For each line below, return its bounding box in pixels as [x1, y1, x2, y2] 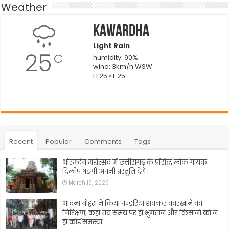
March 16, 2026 [68, 179, 109, 187]
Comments [84, 136, 122, 146]
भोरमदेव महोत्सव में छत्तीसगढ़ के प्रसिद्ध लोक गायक [62, 157, 208, 167]
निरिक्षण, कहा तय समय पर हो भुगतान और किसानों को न [62, 208, 218, 218]
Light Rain [93, 41, 130, 51]
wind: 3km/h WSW [93, 62, 152, 72]
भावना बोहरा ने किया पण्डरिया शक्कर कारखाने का [62, 199, 203, 209]
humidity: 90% [93, 53, 138, 62]
